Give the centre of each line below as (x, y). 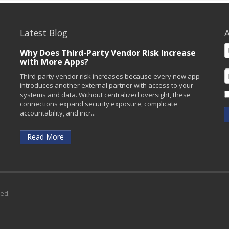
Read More (45, 136)
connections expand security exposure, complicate (99, 104)
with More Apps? (54, 62)
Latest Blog (44, 32)
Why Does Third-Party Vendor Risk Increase (108, 52)
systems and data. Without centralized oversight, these (105, 94)
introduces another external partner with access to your (107, 85)
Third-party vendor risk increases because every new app (110, 76)
